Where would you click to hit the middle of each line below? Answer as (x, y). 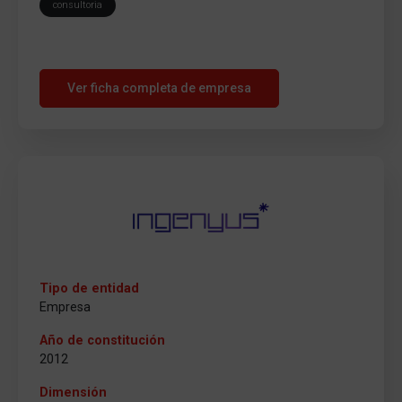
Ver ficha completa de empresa (159, 88)
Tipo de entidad (89, 288)
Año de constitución (102, 341)
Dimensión (73, 393)
